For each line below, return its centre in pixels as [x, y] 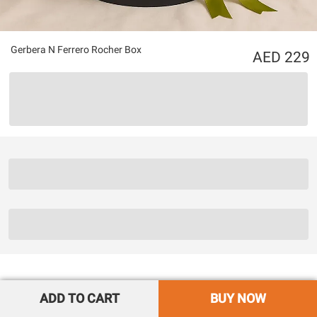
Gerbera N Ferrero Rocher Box [76, 50]
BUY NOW [238, 298]
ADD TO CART [79, 298]
